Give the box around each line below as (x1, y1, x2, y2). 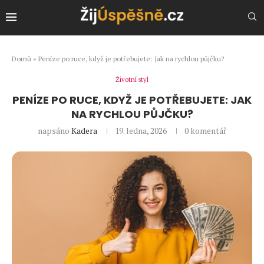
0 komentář (184, 124, 226, 136)
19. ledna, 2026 (115, 124, 167, 136)
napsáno (38, 124, 71, 136)
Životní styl (115, 75, 148, 84)
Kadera (71, 124, 97, 136)
